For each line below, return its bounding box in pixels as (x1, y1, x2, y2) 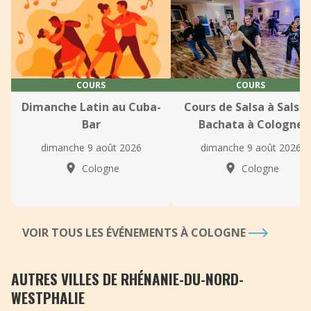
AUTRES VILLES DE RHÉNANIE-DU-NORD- (11, 268, 244, 289)
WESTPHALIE (11, 287, 85, 308)
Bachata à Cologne (198, 117, 303, 132)
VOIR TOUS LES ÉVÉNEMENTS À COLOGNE (22, 225, 249, 240)
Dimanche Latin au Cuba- (21, 99, 161, 115)
